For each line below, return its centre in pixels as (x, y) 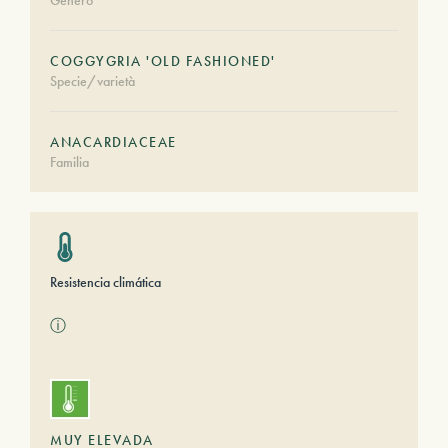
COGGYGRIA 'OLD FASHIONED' (163, 61)
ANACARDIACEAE (113, 142)
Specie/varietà (92, 81)
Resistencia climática (105, 282)
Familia (69, 162)
